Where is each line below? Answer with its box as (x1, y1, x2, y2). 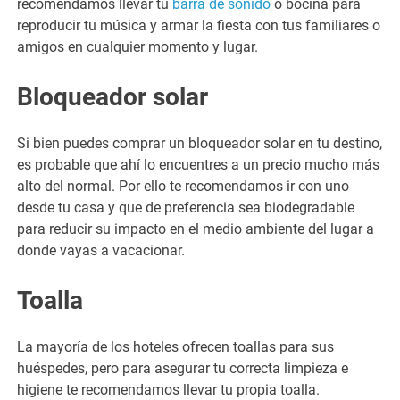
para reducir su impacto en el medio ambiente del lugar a (17, 220, 375, 237)
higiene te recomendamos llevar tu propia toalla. (17, 380, 321, 398)
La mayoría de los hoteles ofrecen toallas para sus (17, 337, 335, 355)
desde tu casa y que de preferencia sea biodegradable (17, 198, 355, 216)
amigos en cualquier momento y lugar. (17, 37, 259, 55)
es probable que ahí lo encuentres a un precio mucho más (17, 155, 380, 173)
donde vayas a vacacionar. (17, 241, 189, 259)
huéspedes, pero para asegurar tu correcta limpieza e (17, 359, 349, 377)
